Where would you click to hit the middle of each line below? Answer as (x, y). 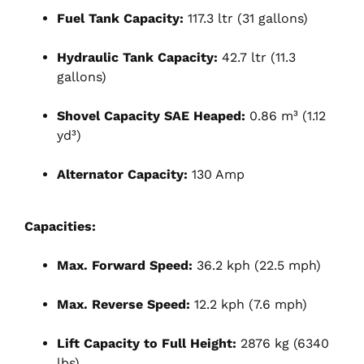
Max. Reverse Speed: (123, 304)
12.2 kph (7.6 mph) (249, 304)
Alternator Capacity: (122, 174)
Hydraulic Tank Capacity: (137, 57)
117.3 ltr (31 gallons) (246, 18)
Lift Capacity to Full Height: (147, 343)
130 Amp (216, 174)
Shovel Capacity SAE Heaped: (151, 115)
